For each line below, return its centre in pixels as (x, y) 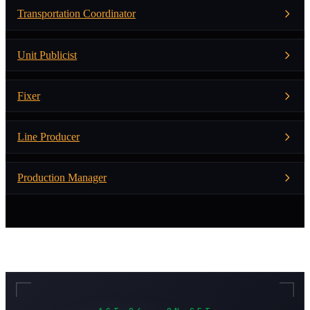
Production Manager (62, 178)
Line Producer (48, 136)
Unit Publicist (47, 55)
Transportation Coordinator (76, 14)
